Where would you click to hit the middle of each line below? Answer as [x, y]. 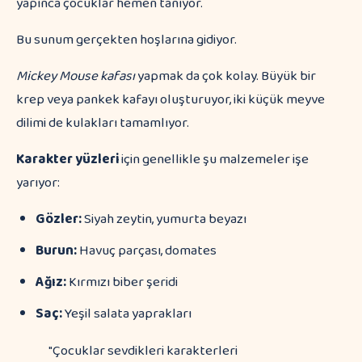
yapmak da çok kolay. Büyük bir [225, 76]
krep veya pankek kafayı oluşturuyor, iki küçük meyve [170, 100]
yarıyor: [38, 183]
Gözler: [59, 219]
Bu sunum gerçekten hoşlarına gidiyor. [126, 40]
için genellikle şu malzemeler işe [214, 160]
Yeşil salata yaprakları [127, 314]
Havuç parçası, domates [147, 251]
